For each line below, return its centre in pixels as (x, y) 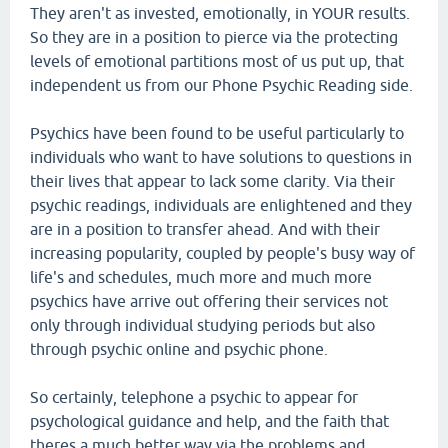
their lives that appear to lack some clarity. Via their (212, 181)
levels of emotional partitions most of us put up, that (217, 61)
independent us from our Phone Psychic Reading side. (221, 85)
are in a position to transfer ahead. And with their (205, 229)
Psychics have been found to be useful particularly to (217, 133)
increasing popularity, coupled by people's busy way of (222, 253)
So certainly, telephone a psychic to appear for (194, 397)
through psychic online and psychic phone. (179, 349)
